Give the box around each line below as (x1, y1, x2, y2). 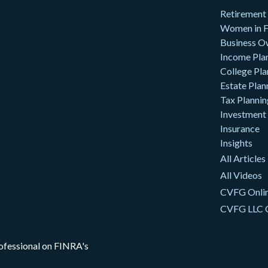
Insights (220, 136, 252, 148)
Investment (220, 108, 266, 120)
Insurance (220, 122, 260, 134)
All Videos (220, 169, 262, 181)
